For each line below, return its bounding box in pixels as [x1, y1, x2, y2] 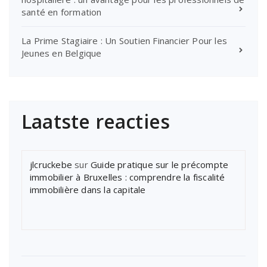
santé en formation [21, 5, 102, 18]
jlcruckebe [30, 158, 72, 170]
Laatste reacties [21, 108, 170, 134]
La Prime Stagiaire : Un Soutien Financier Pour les [21, 34, 228, 46]
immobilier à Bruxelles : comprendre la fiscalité [30, 170, 225, 183]
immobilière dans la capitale [30, 183, 146, 195]
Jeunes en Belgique [21, 46, 102, 59]
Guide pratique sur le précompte [91, 158, 229, 170]
